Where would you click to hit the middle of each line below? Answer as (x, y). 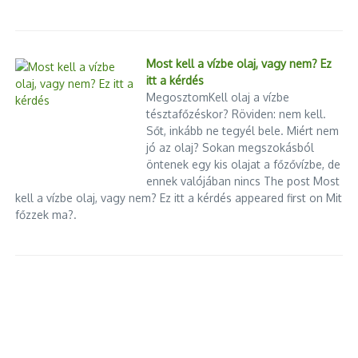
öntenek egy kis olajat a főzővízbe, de (244, 165)
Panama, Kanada (294, 31)
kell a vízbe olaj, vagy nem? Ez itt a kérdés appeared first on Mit (179, 198)
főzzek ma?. (46, 215)
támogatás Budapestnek (88, 137)
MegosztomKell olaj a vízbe (218, 97)
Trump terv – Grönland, (274, 15)
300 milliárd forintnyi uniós (95, 121)
